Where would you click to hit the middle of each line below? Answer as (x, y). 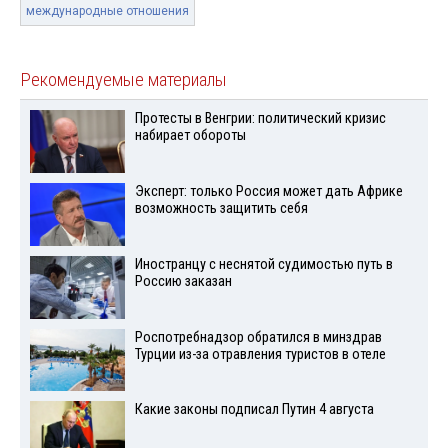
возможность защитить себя (221, 209)
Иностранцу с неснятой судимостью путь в (263, 264)
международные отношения (107, 11)
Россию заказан (183, 281)
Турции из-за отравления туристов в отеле (260, 354)
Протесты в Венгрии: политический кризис (260, 119)
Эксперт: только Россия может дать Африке (268, 192)
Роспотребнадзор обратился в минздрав (258, 337)
